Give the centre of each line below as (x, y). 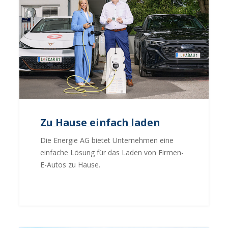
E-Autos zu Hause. (70, 165)
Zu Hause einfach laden (100, 123)
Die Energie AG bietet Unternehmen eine (107, 140)
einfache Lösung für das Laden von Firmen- (112, 153)
